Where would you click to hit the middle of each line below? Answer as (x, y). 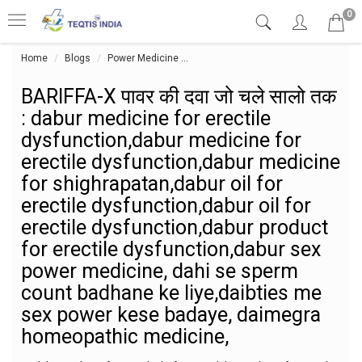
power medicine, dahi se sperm (160, 271)
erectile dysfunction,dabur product (175, 227)
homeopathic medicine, (125, 337)
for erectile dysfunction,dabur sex (171, 249)
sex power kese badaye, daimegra (171, 315)
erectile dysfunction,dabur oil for (166, 206)
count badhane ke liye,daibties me (171, 293)
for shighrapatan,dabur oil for (152, 184)
